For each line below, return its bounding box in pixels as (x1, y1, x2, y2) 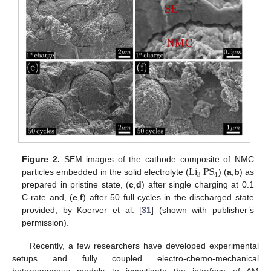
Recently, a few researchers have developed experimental (29, 241, 259, 251)
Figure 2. (22, 154, 60, 165)
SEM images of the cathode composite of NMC (59, 154, 254, 165)
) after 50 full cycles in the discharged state (83, 192, 254, 203)
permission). (22, 218, 70, 228)
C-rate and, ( (22, 192, 73, 203)
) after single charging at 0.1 (142, 180, 254, 190)
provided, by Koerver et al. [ (22, 205, 142, 215)
